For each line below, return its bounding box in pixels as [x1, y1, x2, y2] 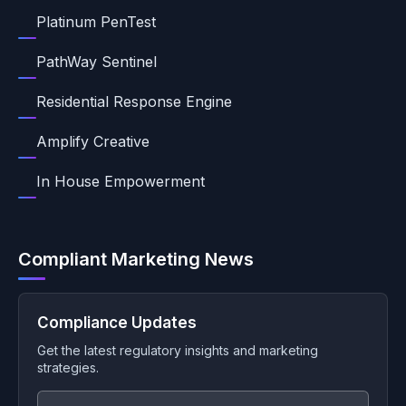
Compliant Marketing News [18, 248, 254, 270]
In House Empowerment [36, 172, 205, 190]
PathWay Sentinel [36, 53, 157, 71]
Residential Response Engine [36, 92, 232, 111]
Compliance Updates [37, 314, 197, 332]
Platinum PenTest [36, 13, 156, 31]
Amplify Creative [36, 132, 150, 150]
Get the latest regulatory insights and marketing [37, 343, 318, 358]
